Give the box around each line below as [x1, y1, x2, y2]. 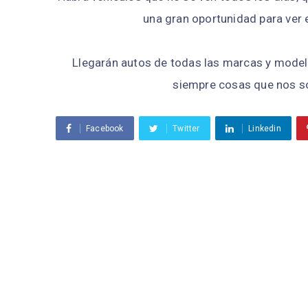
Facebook [85, 124, 124, 134]
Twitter [173, 124, 200, 134]
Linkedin [248, 124, 281, 134]
